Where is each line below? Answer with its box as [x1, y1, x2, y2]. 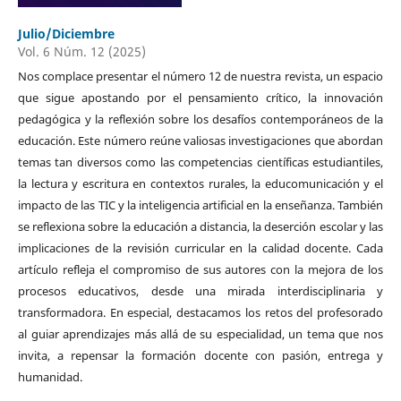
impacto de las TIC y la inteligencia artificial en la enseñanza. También [17, 196, 384, 213]
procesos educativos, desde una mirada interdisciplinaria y [17, 282, 384, 299]
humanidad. [17, 368, 82, 385]
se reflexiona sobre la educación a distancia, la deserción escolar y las [17, 218, 384, 235]
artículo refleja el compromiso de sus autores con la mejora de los [17, 260, 384, 277]
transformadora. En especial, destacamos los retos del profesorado [17, 303, 384, 320]
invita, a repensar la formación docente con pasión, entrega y [17, 346, 384, 363]
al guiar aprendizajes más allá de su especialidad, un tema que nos [17, 325, 384, 342]
